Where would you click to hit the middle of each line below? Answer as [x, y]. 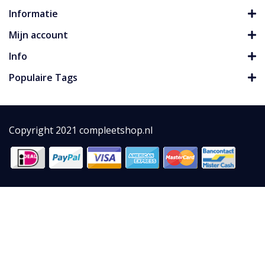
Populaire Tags [43, 78]
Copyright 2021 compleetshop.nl [81, 130]
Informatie [33, 14]
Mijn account [38, 35]
